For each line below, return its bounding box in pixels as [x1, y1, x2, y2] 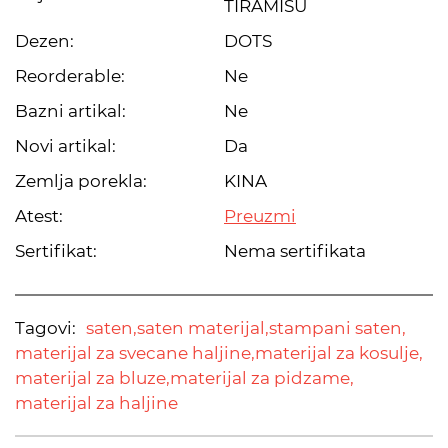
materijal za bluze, [15, 368, 170, 388]
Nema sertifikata [224, 241, 366, 261]
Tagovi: [15, 318, 76, 338]
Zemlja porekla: [15, 171, 147, 191]
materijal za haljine [15, 393, 178, 413]
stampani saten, [269, 318, 406, 338]
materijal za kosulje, [255, 343, 423, 363]
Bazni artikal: [15, 101, 126, 121]
